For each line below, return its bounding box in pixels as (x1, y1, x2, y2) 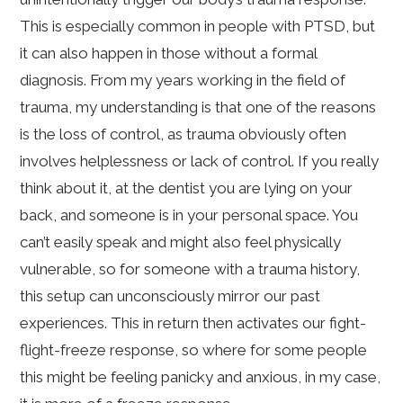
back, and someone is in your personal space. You (20, 206, 359, 225)
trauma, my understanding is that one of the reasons (20, 98, 377, 117)
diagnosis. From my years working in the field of (20, 71, 346, 90)
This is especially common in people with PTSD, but (20, 17, 376, 36)
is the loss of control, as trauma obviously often (20, 125, 347, 144)
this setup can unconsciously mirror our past (20, 287, 321, 306)
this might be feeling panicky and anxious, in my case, (20, 368, 381, 387)
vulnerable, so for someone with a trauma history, (20, 260, 361, 279)
